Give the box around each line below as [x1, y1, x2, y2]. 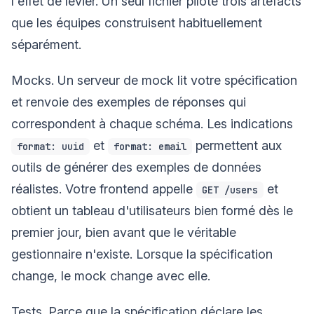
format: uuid [17, 140, 84, 153]
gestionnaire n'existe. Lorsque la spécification [11, 246, 273, 261]
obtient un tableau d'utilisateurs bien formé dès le [11, 203, 293, 218]
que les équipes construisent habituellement [11, 15, 262, 30]
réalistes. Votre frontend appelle [11, 181, 196, 196]
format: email [114, 140, 186, 153]
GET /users [202, 184, 258, 196]
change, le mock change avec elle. [11, 268, 210, 283]
